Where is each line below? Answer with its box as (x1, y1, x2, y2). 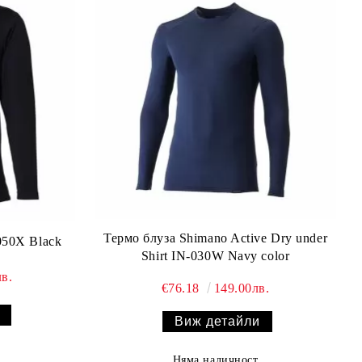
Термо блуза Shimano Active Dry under (103, 230, 328, 245)
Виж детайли (175, 314, 261, 329)
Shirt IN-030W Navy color (141, 248, 290, 263)
